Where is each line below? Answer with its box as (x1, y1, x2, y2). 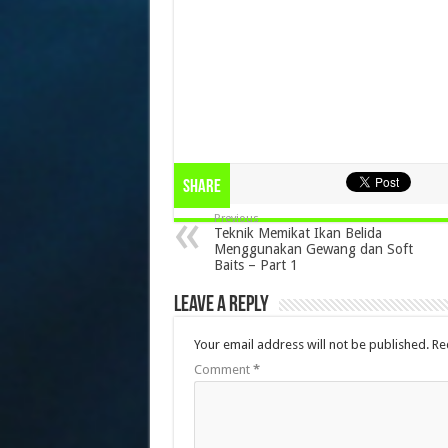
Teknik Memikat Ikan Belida (213, 225, 382, 242)
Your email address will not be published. (193, 337, 429, 353)
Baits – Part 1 (213, 257, 298, 274)
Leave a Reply (173, 294, 269, 318)
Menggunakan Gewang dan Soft (213, 241, 413, 258)
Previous (213, 212, 259, 226)
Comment (193, 362, 253, 378)
